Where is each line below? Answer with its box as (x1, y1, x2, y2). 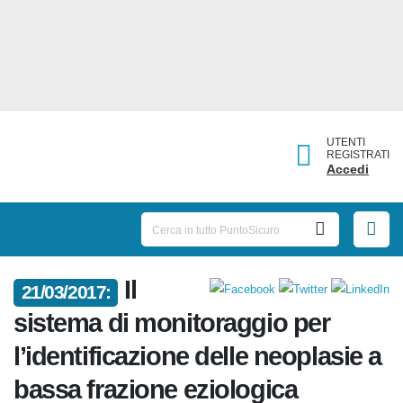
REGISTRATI (331, 147, 390, 162)
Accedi (331, 160, 372, 177)
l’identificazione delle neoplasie (13, 345, 381, 381)
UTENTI (331, 134, 369, 149)
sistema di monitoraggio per (13, 311, 345, 347)
